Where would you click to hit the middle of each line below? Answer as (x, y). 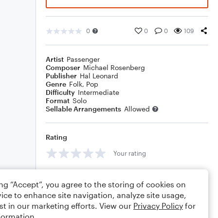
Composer (63, 67)
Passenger (83, 59)
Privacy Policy (158, 206)
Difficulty (60, 92)
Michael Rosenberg (114, 67)
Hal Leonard (99, 76)
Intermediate (99, 92)
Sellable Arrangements (83, 109)
